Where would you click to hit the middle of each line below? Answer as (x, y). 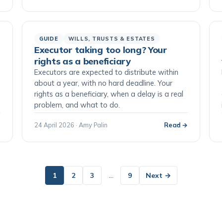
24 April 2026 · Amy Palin (71, 125)
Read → (176, 125)
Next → (158, 175)
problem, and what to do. (77, 105)
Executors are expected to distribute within (106, 72)
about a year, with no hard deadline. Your (103, 83)
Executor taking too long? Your (101, 50)
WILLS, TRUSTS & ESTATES (111, 39)
